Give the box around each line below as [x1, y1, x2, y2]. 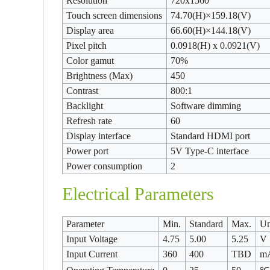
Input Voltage [66, 234, 118, 244]
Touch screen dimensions [66, 10, 163, 20]
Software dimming [171, 101, 242, 111]
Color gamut [66, 55, 115, 66]
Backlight [66, 101, 104, 111]
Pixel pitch [66, 40, 107, 51]
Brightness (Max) [66, 71, 133, 81]
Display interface [66, 131, 131, 141]
